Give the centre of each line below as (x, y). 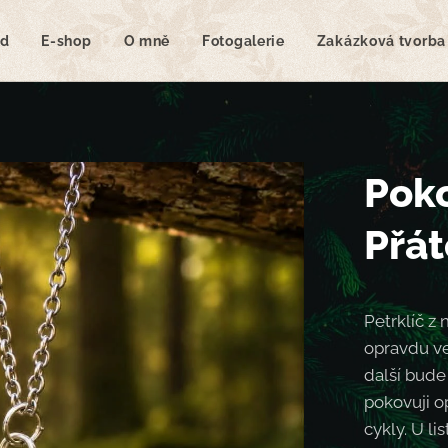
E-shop (66, 41)
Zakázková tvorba (381, 41)
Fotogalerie (243, 41)
